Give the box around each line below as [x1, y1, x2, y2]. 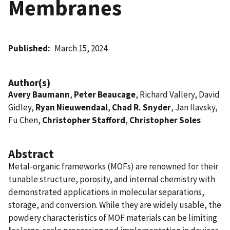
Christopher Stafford [42, 114, 125, 126]
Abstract [8, 146, 54, 161]
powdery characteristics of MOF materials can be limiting [8, 212, 217, 223]
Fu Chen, [8, 114, 42, 126]
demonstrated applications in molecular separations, [8, 186, 204, 198]
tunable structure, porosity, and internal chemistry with [8, 173, 215, 185]
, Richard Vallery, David [136, 88, 220, 100]
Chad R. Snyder [112, 101, 171, 113]
